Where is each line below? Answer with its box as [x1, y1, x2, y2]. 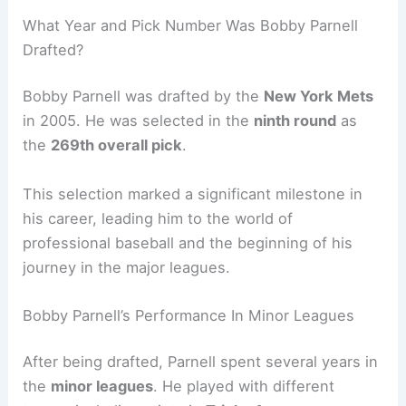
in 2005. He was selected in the [23, 111, 255, 130]
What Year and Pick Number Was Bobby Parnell [23, 15, 359, 34]
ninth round [254, 111, 337, 130]
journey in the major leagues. [23, 257, 231, 276]
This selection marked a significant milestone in [23, 184, 363, 203]
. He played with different [153, 377, 335, 396]
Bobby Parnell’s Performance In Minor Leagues [23, 305, 355, 324]
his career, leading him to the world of [23, 208, 294, 227]
